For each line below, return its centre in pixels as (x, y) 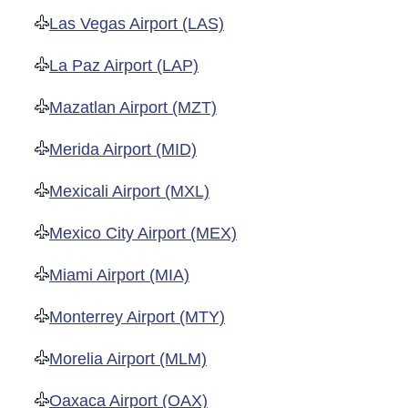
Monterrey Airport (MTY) (137, 317)
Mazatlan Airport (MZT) (133, 108)
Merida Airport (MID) (123, 150)
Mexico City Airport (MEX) (143, 234)
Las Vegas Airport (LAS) (137, 24)
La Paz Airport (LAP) (124, 66)
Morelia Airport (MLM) (128, 359)
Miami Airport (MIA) (119, 275)
